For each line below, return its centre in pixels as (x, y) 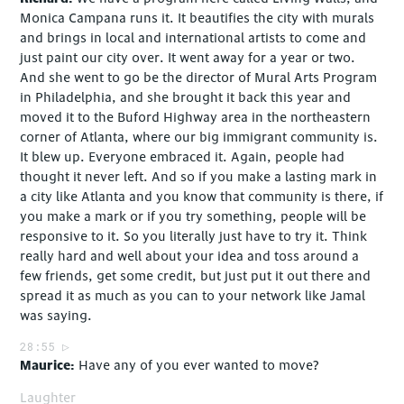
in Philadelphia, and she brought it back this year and (186, 97)
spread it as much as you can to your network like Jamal (193, 296)
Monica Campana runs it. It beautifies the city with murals (197, 18)
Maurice (46, 365)
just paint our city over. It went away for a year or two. (188, 58)
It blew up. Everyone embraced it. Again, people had (183, 157)
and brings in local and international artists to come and (193, 38)
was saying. (56, 316)
